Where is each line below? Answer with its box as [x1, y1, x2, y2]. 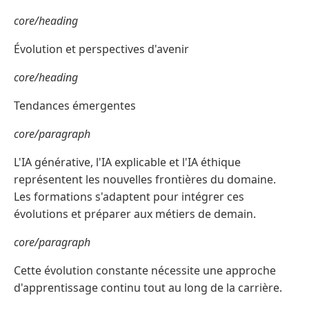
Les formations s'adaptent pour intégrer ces [14, 189, 244, 205]
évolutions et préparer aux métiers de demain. [14, 206, 256, 222]
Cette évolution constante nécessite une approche [14, 263, 276, 279]
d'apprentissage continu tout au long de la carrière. [14, 280, 282, 296]
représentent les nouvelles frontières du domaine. [14, 172, 276, 188]
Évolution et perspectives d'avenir [14, 41, 189, 57]
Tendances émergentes [14, 98, 136, 114]
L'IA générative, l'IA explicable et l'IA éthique [14, 154, 241, 170]
